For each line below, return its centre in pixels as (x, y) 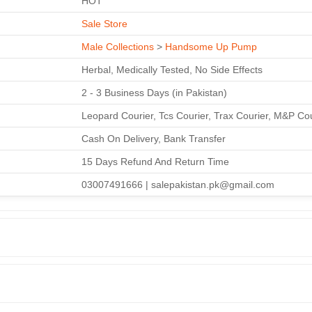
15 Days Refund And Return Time (155, 161)
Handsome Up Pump (211, 46)
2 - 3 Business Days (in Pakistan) (154, 92)
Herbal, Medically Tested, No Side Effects (172, 69)
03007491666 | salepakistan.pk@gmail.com (178, 184)
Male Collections (118, 46)
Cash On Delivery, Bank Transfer (154, 138)
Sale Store (104, 23)
